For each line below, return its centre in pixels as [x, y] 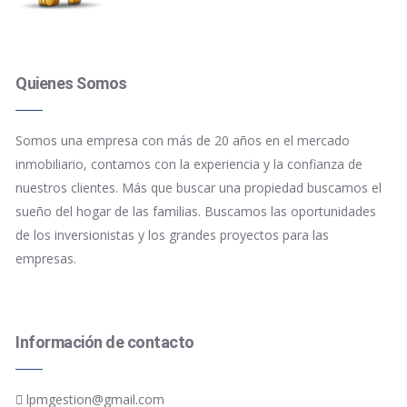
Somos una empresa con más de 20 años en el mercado [183, 140]
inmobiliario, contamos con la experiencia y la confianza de [189, 164]
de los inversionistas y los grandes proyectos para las [172, 235]
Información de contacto [105, 342]
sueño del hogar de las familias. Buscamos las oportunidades [196, 211]
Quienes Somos [71, 83]
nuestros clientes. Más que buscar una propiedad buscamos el [199, 188]
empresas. [46, 258]
